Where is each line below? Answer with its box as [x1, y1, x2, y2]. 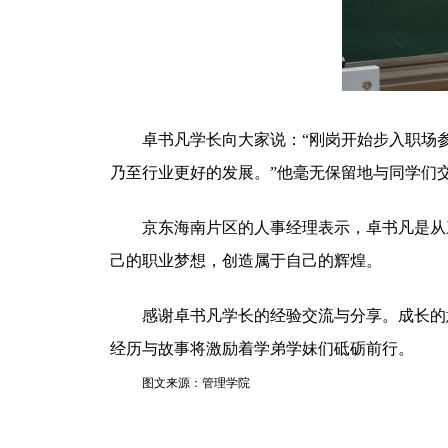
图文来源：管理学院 [142, 375, 250, 390]
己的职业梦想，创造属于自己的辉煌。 [110, 251, 382, 269]
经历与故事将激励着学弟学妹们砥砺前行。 [110, 339, 414, 357]
